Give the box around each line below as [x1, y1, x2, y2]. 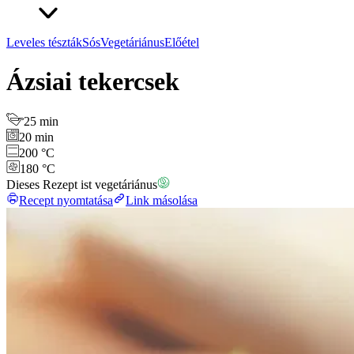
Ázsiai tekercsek [6, 66, 179, 96]
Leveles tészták [6, 36, 82, 50]
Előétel [164, 36, 199, 50]
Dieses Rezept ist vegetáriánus [6, 178, 157, 192]
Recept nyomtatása [19, 194, 113, 208]
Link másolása [126, 194, 198, 208]
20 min [19, 130, 54, 145]
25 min [24, 115, 59, 129]
